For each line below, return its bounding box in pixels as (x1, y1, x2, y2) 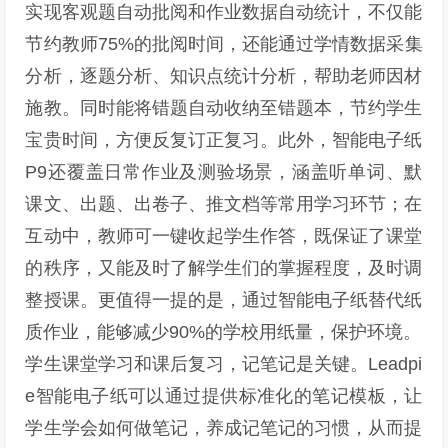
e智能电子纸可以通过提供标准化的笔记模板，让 (25, 386, 423, 406)
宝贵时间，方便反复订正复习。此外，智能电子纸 (25, 130, 423, 150)
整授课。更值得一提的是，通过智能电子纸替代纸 (25, 290, 423, 310)
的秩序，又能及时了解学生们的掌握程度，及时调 (25, 258, 423, 278)
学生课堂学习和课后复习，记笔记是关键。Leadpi (25, 354, 423, 374)
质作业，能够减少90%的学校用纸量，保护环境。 (25, 322, 422, 342)
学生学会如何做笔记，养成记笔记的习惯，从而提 (25, 418, 423, 438)
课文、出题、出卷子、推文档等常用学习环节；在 (25, 194, 423, 214)
